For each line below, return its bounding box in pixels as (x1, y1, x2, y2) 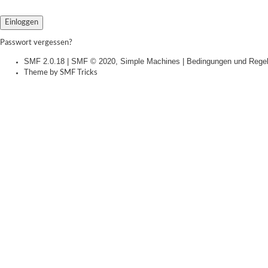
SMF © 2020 (71, 57, 115, 66)
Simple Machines (120, 57, 180, 66)
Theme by (24, 69, 60, 77)
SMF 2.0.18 (24, 57, 65, 66)
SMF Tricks (60, 69, 98, 77)
